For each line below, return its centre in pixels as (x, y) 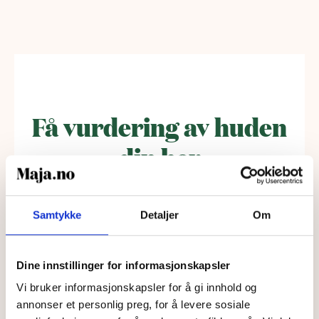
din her (159, 157)
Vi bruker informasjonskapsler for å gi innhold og (137, 288)
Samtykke (57, 214)
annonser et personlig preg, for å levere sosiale (133, 305)
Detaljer (159, 214)
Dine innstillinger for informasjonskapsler (124, 265)
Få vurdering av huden (159, 127)
